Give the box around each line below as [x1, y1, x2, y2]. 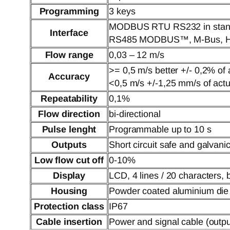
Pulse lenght [42, 124, 97, 135]
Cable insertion [36, 217, 102, 227]
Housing [50, 186, 88, 197]
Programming [39, 6, 99, 17]
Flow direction [38, 109, 100, 120]
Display [52, 170, 86, 181]
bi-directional [109, 109, 161, 120]
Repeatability [41, 93, 98, 104]
